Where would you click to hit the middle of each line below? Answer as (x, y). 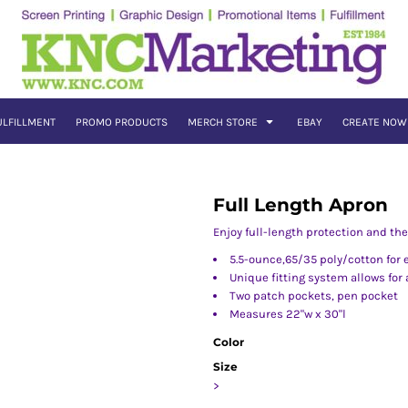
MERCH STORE (224, 122)
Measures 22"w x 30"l (288, 314)
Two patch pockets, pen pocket (314, 296)
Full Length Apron (301, 205)
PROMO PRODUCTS (121, 122)
